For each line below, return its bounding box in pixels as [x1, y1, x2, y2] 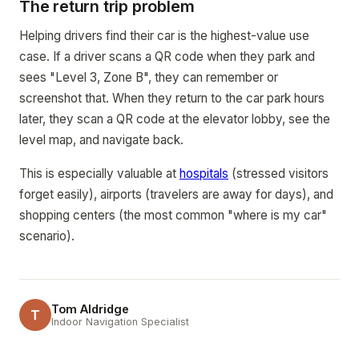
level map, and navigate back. [19, 132, 184, 147]
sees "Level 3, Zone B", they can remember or [19, 70, 278, 85]
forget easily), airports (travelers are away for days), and [19, 187, 333, 202]
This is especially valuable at [19, 166, 179, 181]
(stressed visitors [228, 166, 329, 181]
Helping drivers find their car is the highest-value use [19, 28, 309, 43]
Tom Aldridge [51, 302, 129, 316]
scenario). [19, 228, 75, 244]
